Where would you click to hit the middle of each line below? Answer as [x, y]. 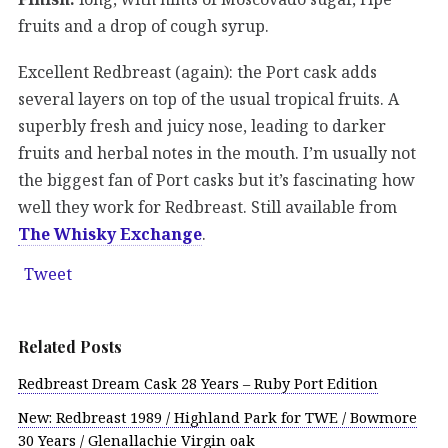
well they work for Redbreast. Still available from [207, 206]
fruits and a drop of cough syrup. [143, 25]
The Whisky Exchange [110, 233]
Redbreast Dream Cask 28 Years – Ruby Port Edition [198, 383]
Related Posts [70, 346]
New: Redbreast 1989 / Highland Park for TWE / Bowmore [217, 417]
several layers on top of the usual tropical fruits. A [208, 98]
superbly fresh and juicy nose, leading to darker [202, 125]
